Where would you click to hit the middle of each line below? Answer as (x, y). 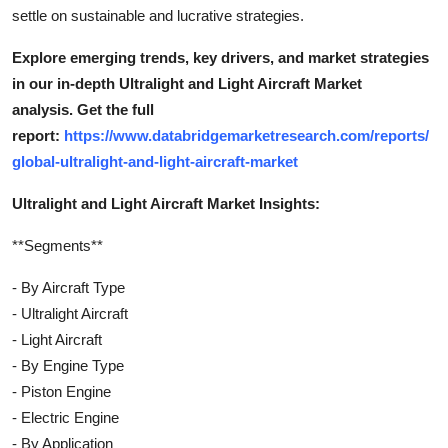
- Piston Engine (61, 391)
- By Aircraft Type (68, 287)
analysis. (42, 109)
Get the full (115, 109)
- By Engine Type (68, 365)
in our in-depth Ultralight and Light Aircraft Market (187, 83)
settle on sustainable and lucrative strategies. (158, 15)
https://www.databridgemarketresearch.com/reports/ (246, 135)
